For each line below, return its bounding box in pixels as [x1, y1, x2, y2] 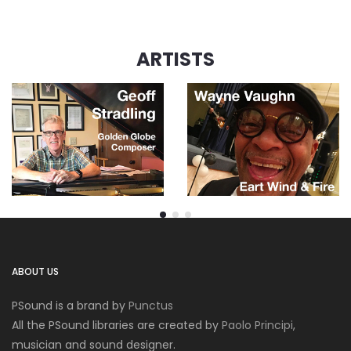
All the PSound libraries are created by [12, 317, 222, 333]
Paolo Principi [222, 317, 293, 333]
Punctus [128, 297, 173, 313]
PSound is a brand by [12, 297, 128, 313]
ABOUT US [12, 264, 59, 278]
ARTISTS [136, 45, 215, 72]
